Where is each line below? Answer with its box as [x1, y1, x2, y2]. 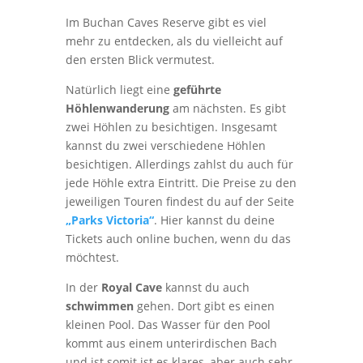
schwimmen [65, 298, 134, 314]
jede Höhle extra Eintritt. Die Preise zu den [65, 175, 297, 190]
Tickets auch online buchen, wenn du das [65, 231, 291, 246]
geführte [173, 82, 221, 97]
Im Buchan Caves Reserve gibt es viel [65, 15, 267, 30]
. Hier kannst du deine [153, 212, 275, 228]
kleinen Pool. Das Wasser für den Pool [65, 317, 271, 332]
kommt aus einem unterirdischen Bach [65, 335, 277, 351]
